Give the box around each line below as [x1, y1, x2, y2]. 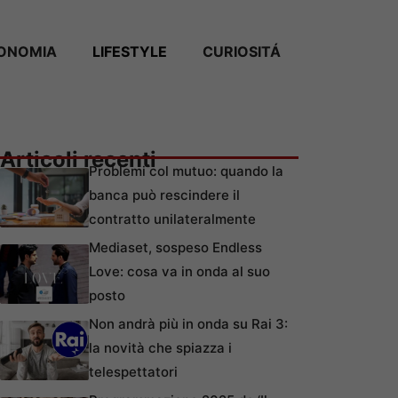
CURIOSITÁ [203, 42, 281, 60]
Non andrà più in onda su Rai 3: [89, 315, 288, 333]
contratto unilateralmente [89, 211, 256, 228]
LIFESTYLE [92, 42, 167, 60]
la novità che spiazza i [89, 339, 232, 357]
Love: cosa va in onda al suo [89, 263, 270, 281]
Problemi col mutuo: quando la [89, 163, 283, 180]
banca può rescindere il [89, 187, 240, 204]
